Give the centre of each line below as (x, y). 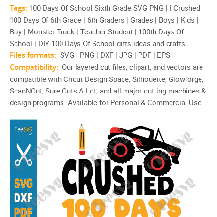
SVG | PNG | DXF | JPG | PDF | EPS (114, 55)
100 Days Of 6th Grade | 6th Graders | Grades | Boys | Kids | (104, 20)
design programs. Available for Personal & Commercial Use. (107, 102)
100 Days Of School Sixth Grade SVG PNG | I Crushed (114, 8)
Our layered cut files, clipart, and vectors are (132, 67)
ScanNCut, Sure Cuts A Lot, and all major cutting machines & (108, 91)
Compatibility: (35, 67)
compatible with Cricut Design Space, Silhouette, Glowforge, (107, 79)
